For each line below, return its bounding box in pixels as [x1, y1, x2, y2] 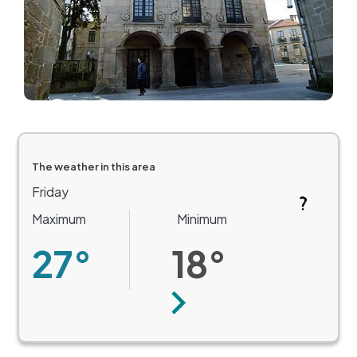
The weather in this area [32, 160, 155, 174]
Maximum [32, 210, 86, 228]
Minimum [177, 210, 228, 228]
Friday [32, 183, 69, 201]
